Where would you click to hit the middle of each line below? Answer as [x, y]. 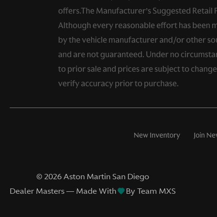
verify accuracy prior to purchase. [118, 83]
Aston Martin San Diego [106, 176]
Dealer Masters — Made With [63, 191]
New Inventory [157, 135]
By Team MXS [151, 191]
